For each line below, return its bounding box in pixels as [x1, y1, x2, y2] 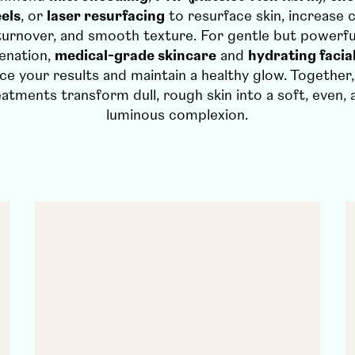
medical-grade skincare [54, 47, 216, 65]
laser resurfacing [47, 7, 165, 25]
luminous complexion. [106, 106, 249, 124]
